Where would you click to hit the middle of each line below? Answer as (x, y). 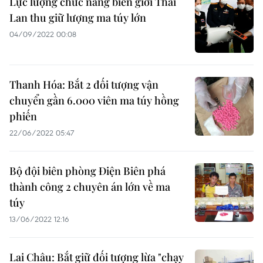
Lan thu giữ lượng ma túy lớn (78, 18)
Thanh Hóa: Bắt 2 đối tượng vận (84, 85)
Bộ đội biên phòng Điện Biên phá (87, 171)
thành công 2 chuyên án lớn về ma (90, 187)
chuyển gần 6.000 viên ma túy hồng (94, 100)
